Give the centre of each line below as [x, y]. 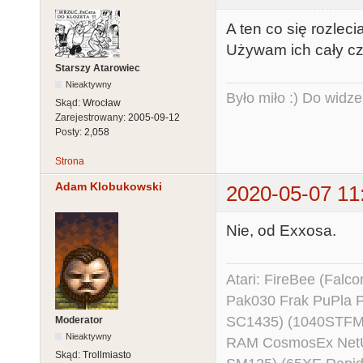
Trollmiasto [107, 354]
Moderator [79, 320]
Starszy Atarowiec [98, 68]
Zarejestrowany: [92, 118]
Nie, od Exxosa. [281, 230]
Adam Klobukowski [109, 186]
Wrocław [102, 103]
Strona [70, 162]
